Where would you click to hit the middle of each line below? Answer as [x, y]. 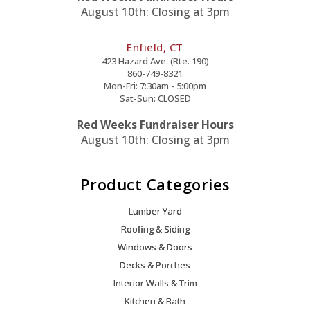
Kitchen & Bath [155, 301]
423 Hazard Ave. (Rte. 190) [155, 61]
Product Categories [155, 184]
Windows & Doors [155, 247]
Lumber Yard [155, 211]
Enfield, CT [155, 47]
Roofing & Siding [155, 229]
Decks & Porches [155, 265]
